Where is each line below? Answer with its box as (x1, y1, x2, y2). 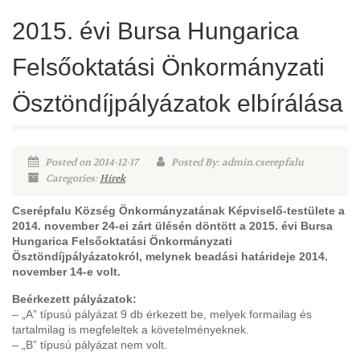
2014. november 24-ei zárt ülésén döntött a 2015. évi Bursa (12, 219, 333, 232)
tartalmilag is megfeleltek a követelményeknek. (12, 323, 249, 336)
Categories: (43, 172, 100, 185)
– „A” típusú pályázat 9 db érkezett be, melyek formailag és (12, 308, 312, 321)
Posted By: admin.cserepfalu (169, 156, 304, 169)
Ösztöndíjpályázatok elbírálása (12, 90, 343, 117)
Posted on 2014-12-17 (43, 156, 138, 169)
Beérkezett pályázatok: (12, 292, 137, 305)
